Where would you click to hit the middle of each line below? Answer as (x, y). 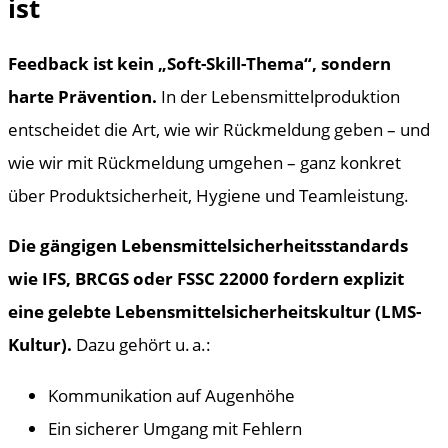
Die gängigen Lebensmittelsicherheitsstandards (208, 245)
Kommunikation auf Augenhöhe (171, 394)
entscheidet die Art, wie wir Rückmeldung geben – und (219, 129)
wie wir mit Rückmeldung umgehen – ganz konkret (204, 162)
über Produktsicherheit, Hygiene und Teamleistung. (208, 195)
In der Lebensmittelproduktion (278, 96)
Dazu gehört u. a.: (141, 344)
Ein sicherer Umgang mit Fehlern (175, 427)
